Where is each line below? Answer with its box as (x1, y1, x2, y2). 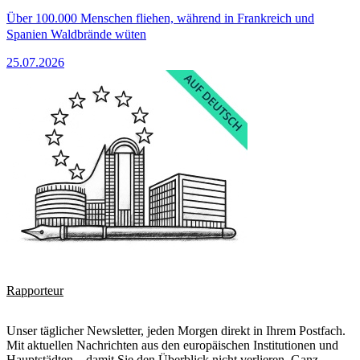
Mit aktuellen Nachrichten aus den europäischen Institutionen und (6, 337, 338, 352)
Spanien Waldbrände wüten (6, 27, 146, 41)
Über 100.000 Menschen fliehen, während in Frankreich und (6, 10, 314, 25)
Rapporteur (6, 283, 63, 297)
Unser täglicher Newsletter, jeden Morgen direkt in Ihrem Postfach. (6, 323, 346, 337)
